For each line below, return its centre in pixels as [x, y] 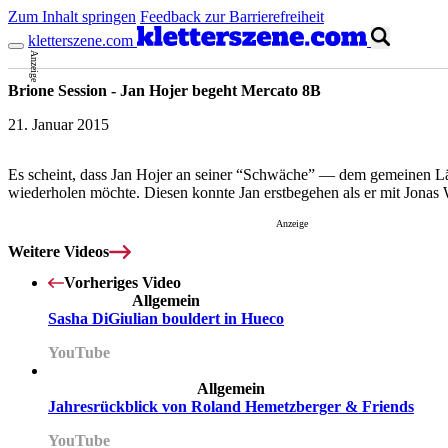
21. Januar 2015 [58, 125]
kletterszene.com [80, 41]
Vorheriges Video [122, 282]
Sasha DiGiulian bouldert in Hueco [166, 318]
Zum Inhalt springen [72, 16]
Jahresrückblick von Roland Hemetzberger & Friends [231, 406]
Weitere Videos [58, 251]
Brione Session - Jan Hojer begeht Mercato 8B [164, 91]
